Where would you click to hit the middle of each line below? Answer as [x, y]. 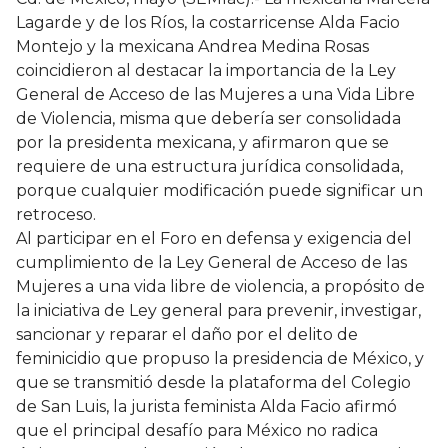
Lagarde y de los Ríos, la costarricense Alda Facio [208, 23]
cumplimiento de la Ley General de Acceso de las [211, 263]
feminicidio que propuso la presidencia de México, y [220, 359]
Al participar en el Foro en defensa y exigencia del [214, 239]
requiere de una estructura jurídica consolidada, [209, 167]
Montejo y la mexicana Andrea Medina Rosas [192, 47]
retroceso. [56, 215]
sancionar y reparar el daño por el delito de [187, 335]
